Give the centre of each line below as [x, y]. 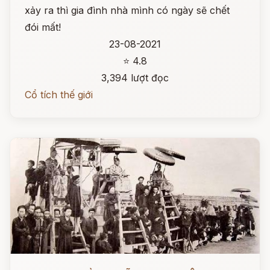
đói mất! [43, 27]
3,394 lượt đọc [135, 78]
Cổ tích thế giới [59, 95]
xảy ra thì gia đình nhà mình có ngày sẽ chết [127, 10]
